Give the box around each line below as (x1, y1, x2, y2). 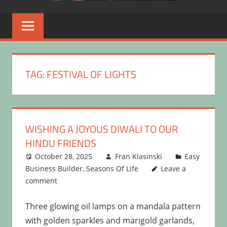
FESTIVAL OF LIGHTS (46, 66, 136, 83)
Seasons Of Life (86, 163, 138, 173)
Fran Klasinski (115, 151, 162, 161)
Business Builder (25, 163, 83, 173)
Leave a (161, 163, 186, 173)
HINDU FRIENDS (25, 135, 96, 151)
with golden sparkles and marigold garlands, (25, 214, 195, 226)
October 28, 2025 (35, 151, 93, 161)
